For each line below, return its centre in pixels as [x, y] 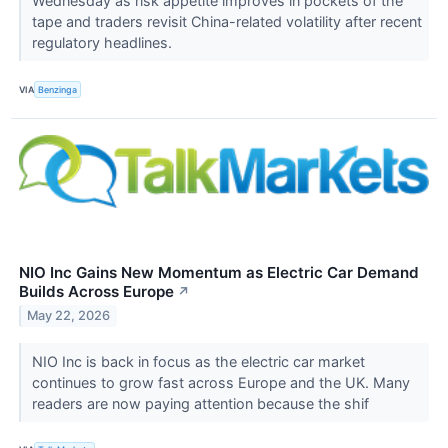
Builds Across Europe [96, 291]
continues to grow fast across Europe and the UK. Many [220, 382]
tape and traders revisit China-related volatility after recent [226, 22]
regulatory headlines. [103, 43]
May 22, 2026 [69, 316]
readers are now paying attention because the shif [202, 403]
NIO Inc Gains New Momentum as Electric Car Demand [219, 272]
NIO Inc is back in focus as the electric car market [198, 361]
